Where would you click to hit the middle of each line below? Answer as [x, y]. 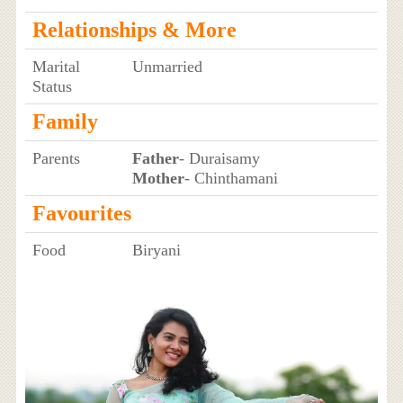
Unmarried [167, 66]
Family [65, 121]
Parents [56, 158]
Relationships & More [134, 29]
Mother [158, 178]
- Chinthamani [231, 178]
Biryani [156, 250]
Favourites [81, 213]
